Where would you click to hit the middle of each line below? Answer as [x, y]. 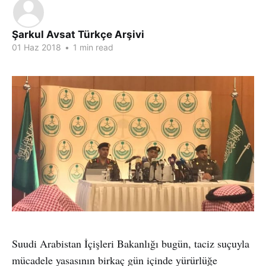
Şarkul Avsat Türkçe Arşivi [78, 34]
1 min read [92, 47]
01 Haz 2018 [37, 47]
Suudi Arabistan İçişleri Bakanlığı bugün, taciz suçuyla [131, 243]
